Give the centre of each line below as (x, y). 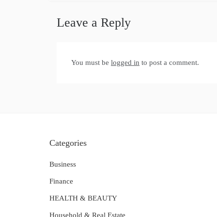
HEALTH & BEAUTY (83, 198)
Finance (61, 181)
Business (63, 164)
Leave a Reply (94, 22)
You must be (91, 62)
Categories (68, 143)
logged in (125, 62)
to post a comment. (169, 62)
